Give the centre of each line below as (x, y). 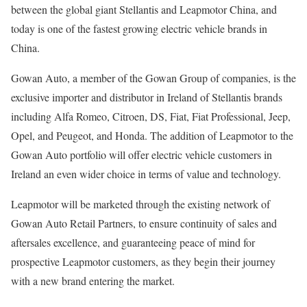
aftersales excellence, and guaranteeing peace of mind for (133, 242)
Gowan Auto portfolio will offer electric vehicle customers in (142, 155)
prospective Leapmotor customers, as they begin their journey (143, 261)
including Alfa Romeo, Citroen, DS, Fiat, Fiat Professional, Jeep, (151, 116)
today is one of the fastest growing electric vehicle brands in (139, 28)
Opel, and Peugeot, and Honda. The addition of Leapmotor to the (152, 135)
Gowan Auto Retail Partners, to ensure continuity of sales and (144, 223)
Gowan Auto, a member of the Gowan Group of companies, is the (153, 78)
